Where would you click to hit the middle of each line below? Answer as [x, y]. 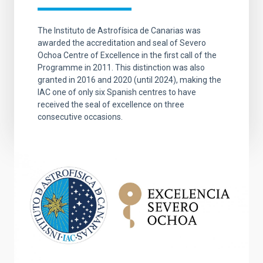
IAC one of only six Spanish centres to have [117, 92]
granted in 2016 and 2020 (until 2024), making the [129, 80]
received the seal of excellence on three [111, 104]
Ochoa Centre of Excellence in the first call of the [127, 55]
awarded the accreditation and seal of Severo [122, 43]
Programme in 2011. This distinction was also [121, 68]
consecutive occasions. [80, 117]
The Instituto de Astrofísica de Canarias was [119, 31]
